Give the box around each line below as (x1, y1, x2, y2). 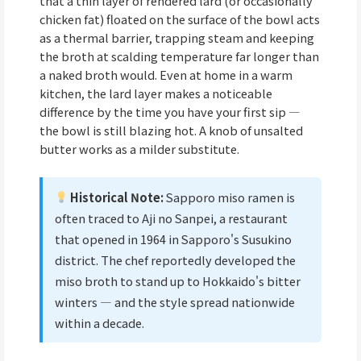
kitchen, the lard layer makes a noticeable (39, 85, 272, 102)
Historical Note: (68, 188, 164, 205)
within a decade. (54, 313, 144, 331)
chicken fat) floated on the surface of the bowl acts (39, 10, 320, 28)
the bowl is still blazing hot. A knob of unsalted (39, 122, 303, 139)
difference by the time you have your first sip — (39, 103, 301, 121)
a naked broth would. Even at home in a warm (39, 66, 293, 84)
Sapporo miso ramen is (164, 188, 296, 205)
